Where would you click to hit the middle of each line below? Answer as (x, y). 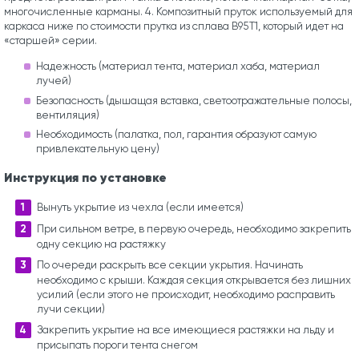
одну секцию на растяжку (101, 244)
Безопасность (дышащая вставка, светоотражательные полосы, (194, 100)
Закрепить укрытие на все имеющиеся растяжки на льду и (185, 330)
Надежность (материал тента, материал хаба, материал (178, 66)
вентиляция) (68, 115)
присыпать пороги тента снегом (117, 345)
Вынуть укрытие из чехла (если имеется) (140, 208)
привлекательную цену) (98, 149)
